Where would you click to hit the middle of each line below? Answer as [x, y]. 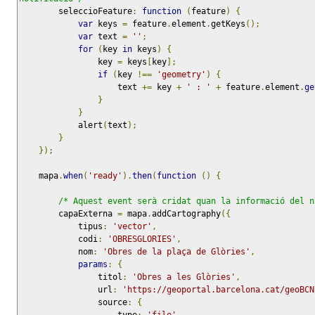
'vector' [132, 227]
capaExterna [88, 214]
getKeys [228, 24]
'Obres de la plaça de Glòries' [176, 252]
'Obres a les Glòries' [184, 277]
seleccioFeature [95, 12]
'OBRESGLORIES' [142, 239]
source [112, 303]
